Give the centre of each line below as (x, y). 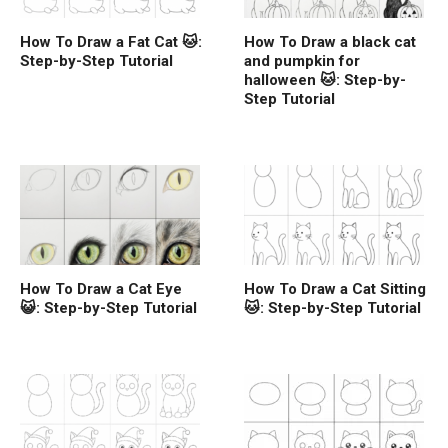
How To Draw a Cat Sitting (335, 288)
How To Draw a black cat (330, 41)
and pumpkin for (302, 60)
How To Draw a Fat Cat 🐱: (111, 41)
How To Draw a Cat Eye (101, 288)
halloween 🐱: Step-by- (325, 79)
